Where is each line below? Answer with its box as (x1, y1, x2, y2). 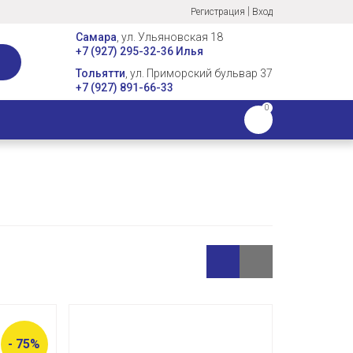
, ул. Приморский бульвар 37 (125, 66, 273, 80)
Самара (76, 30, 117, 43)
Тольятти (76, 66, 125, 80)
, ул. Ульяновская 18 (117, 30, 223, 43)
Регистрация (191, 6, 245, 17)
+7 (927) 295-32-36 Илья (76, 44, 203, 58)
